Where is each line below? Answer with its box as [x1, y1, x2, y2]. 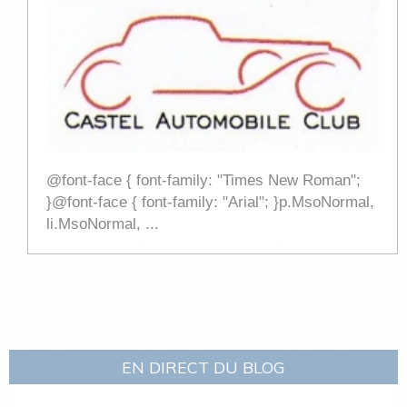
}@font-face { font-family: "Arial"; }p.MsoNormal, [46, 194, 374, 212]
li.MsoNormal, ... [46, 215, 159, 233]
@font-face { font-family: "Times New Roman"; [46, 172, 361, 190]
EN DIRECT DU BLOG [122, 357, 285, 378]
